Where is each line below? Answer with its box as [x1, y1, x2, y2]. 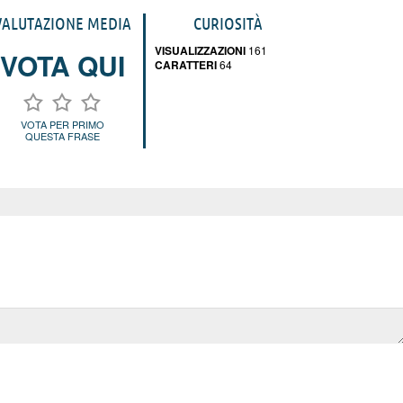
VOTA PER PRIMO [20, 117, 104, 132]
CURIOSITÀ [193, 13, 263, 33]
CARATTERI [155, 56, 217, 73]
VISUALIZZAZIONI [155, 41, 246, 58]
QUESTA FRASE [24, 129, 100, 144]
